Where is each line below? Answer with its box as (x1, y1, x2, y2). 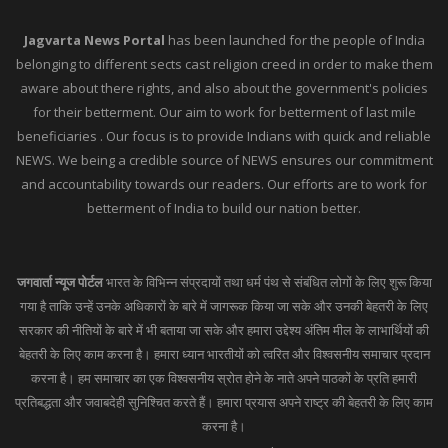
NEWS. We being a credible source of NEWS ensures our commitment (15, 151, 433, 170)
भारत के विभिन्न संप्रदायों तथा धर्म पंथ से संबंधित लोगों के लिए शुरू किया (102, 273, 432, 292)
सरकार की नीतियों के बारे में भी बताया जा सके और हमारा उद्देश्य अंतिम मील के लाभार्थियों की (19, 321, 429, 340)
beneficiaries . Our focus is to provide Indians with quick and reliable (17, 127, 431, 146)
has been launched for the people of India (164, 31, 425, 50)
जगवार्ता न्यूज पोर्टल (16, 273, 103, 292)
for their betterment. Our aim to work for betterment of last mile (32, 103, 416, 122)
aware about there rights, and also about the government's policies (20, 79, 428, 98)
